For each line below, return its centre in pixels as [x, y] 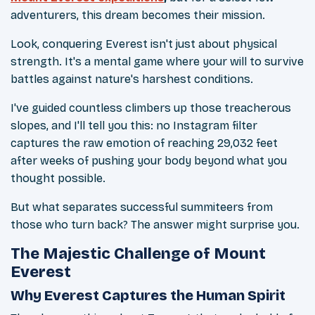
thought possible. [58, 179]
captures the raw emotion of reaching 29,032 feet [144, 143]
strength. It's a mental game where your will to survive [157, 62]
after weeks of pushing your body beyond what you [149, 161]
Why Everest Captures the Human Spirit [148, 296]
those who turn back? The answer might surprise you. [155, 225]
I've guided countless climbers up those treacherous [151, 108]
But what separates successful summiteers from [142, 207]
